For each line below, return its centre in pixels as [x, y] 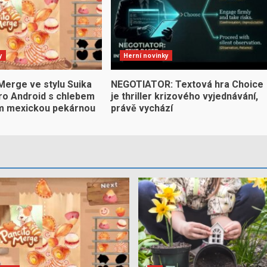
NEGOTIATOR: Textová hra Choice [187, 85]
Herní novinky [146, 56]
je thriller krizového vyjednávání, [184, 97]
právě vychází [142, 108]
